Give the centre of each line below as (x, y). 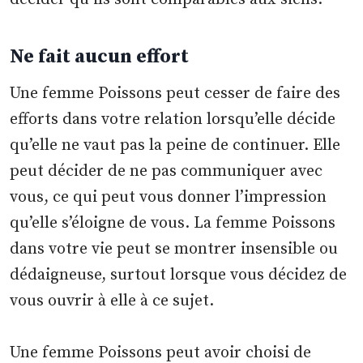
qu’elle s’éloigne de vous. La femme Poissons (173, 224)
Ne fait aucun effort (100, 57)
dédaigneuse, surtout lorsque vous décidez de (179, 275)
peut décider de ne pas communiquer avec (167, 172)
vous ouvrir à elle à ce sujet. (112, 301)
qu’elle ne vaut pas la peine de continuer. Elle (175, 146)
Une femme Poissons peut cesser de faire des (175, 94)
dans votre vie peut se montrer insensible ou (174, 250)
